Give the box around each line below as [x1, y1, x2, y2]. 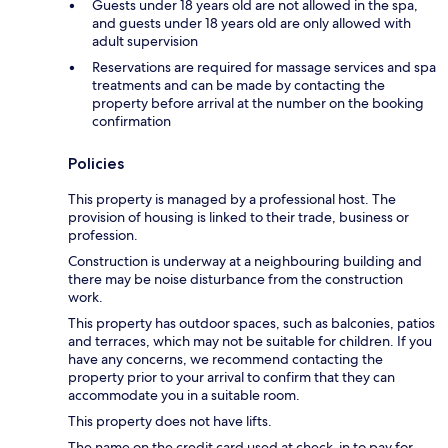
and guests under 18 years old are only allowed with [92, 13, 411, 32]
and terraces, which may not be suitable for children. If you [68, 331, 432, 350]
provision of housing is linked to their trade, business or [68, 207, 409, 226]
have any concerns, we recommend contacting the [68, 349, 383, 368]
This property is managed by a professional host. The [68, 189, 396, 208]
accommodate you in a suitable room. [68, 385, 300, 404]
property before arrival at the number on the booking [92, 93, 424, 112]
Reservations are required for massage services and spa [92, 57, 436, 76]
